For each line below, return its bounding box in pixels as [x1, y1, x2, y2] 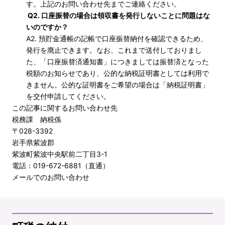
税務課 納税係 [12, 115, 61, 124]
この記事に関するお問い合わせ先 [12, 103, 118, 112]
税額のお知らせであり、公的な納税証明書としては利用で [26, 69, 209, 77]
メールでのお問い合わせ [12, 173, 89, 181]
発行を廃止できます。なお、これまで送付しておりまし [26, 46, 202, 54]
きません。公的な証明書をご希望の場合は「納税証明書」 [26, 80, 209, 89]
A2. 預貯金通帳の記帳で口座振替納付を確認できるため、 [26, 34, 207, 43]
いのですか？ [26, 23, 68, 31]
